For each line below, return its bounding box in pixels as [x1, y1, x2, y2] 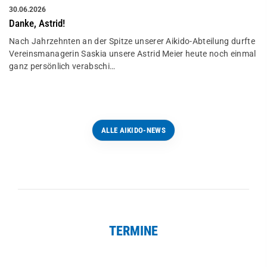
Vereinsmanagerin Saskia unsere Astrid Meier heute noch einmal [9, 49, 256, 60]
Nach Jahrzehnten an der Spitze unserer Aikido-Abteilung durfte [9, 36, 255, 47]
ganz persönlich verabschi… [9, 61, 116, 72]
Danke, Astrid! [9, 18, 65, 30]
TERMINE [109, 223, 158, 238]
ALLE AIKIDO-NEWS [101, 125, 166, 135]
